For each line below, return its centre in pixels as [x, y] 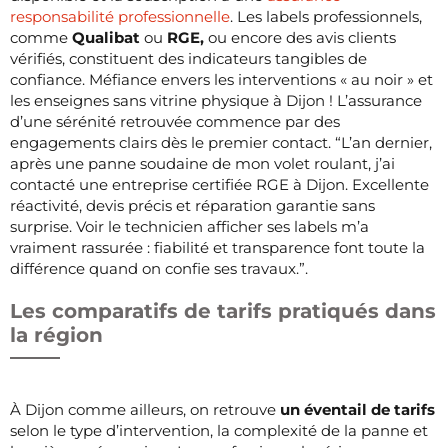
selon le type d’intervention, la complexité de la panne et [219, 430]
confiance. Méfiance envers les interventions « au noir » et [221, 79]
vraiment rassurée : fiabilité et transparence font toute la [217, 247]
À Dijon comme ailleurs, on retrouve [143, 409]
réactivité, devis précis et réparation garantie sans [192, 205]
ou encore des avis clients [300, 37]
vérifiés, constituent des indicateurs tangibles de [188, 58]
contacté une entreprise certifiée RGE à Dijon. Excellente [219, 184]
